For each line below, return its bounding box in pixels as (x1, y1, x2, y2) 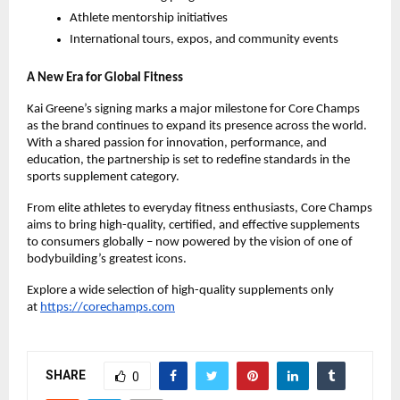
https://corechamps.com (40, 301, 175, 315)
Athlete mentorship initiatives (70, 12, 228, 26)
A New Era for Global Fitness (27, 71, 183, 86)
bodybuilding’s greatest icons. (27, 253, 187, 267)
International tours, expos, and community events (70, 33, 338, 47)
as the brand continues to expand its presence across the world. (27, 120, 367, 134)
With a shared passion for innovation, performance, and (27, 137, 327, 151)
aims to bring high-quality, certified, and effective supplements (27, 219, 360, 233)
